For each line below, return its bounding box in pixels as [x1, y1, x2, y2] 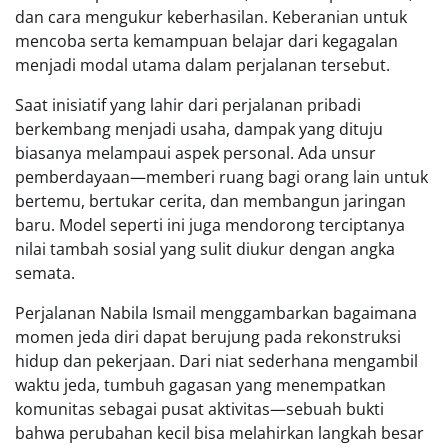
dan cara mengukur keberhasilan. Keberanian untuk [15, 5, 407, 28]
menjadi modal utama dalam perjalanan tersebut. [15, 53, 390, 76]
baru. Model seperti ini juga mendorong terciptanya [15, 213, 405, 236]
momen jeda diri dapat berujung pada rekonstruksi [15, 325, 401, 348]
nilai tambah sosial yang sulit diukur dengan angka [15, 237, 395, 260]
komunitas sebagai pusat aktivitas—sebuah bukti [15, 397, 384, 420]
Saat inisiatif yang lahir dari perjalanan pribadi [15, 93, 361, 116]
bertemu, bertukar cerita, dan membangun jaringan [15, 189, 406, 212]
